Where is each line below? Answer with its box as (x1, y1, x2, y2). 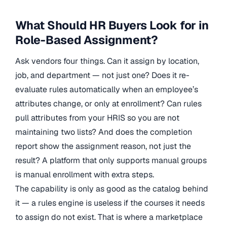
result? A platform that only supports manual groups (15, 155, 207, 166)
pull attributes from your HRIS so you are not (15, 112, 179, 124)
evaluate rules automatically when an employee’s (15, 84, 198, 95)
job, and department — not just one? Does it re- (15, 70, 190, 81)
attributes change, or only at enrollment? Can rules (15, 98, 202, 109)
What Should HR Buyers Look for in (15, 17, 209, 33)
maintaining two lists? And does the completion (15, 127, 192, 138)
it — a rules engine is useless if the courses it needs (15, 198, 205, 209)
